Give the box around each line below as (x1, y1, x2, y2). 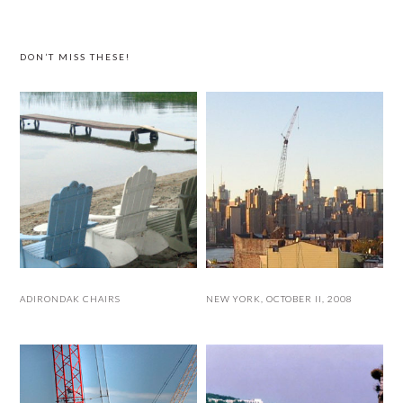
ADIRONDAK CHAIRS (20, 293, 121, 305)
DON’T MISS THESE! (20, 50, 131, 62)
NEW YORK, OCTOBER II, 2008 (206, 293, 354, 305)
